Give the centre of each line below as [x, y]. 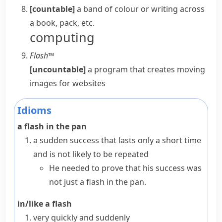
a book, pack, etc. [62, 23]
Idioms [34, 110]
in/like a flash [45, 204]
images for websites [68, 83]
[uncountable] [58, 69]
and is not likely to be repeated [91, 154]
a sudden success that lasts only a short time [117, 140]
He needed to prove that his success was [125, 168]
